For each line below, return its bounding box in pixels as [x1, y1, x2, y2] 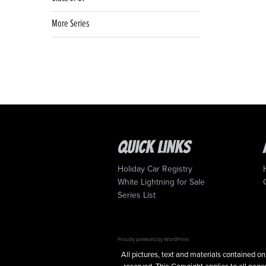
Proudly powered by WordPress [118, 236, 189, 242]
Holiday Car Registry [118, 164, 193, 175]
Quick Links [118, 138, 191, 157]
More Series [52, 17, 89, 31]
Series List [118, 190, 156, 201]
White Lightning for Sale [118, 177, 205, 188]
